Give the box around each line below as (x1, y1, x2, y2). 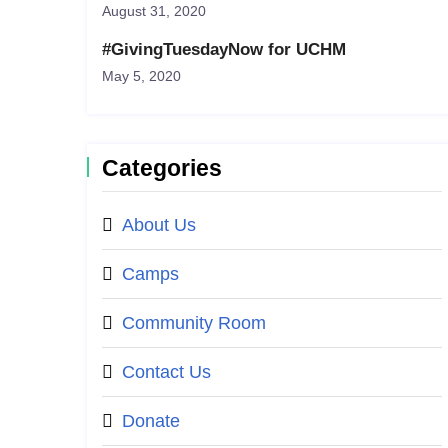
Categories (102, 155, 222, 181)
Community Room (122, 313, 266, 333)
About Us (122, 215, 196, 235)
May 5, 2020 (102, 68, 181, 84)
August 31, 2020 (102, 3, 206, 19)
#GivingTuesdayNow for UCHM (102, 40, 346, 59)
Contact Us (122, 362, 211, 382)
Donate (122, 411, 180, 431)
